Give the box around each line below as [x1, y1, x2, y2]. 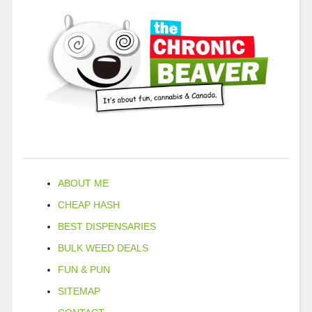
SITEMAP [57, 285, 100, 297]
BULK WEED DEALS [57, 242, 148, 253]
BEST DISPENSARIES [57, 220, 156, 232]
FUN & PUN [57, 263, 110, 275]
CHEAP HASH [57, 198, 120, 210]
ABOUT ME [57, 177, 109, 189]
